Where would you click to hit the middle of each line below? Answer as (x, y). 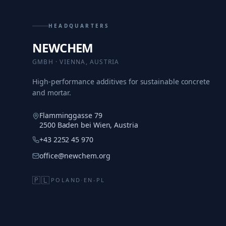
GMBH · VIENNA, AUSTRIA (76, 62)
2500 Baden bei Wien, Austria (89, 125)
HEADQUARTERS (79, 26)
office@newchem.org (75, 156)
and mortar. (52, 93)
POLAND (66, 180)
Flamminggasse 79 (71, 115)
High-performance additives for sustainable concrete (121, 81)
